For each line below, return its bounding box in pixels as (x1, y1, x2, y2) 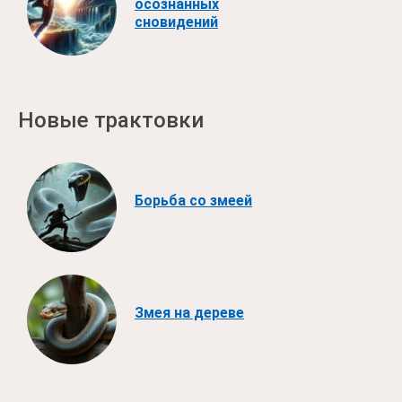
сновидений (135, 13, 218, 31)
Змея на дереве (135, 303, 244, 321)
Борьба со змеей (135, 191, 252, 209)
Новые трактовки (18, 108, 204, 133)
